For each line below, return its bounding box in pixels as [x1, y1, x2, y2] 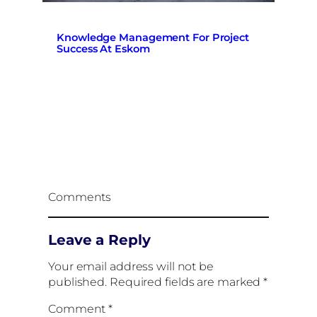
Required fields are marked [109, 275, 264, 289]
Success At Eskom [57, 42, 150, 55]
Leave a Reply [48, 231, 151, 248]
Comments [48, 190, 112, 204]
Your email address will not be [48, 259, 214, 273]
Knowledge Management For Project [57, 30, 249, 44]
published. [48, 275, 108, 289]
